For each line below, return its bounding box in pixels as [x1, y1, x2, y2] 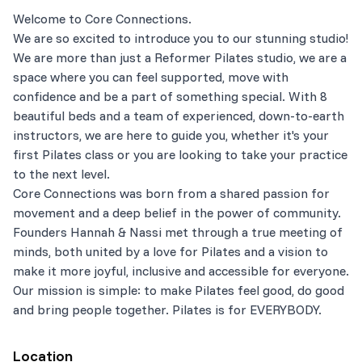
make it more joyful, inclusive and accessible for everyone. [13, 262, 349, 279]
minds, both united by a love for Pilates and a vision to [13, 242, 328, 259]
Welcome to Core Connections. [13, 10, 192, 27]
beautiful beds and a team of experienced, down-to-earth [13, 107, 344, 124]
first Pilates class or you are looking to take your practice [13, 145, 347, 162]
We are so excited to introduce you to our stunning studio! [13, 29, 348, 46]
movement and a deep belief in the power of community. [13, 204, 341, 221]
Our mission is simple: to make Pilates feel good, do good [13, 281, 344, 298]
